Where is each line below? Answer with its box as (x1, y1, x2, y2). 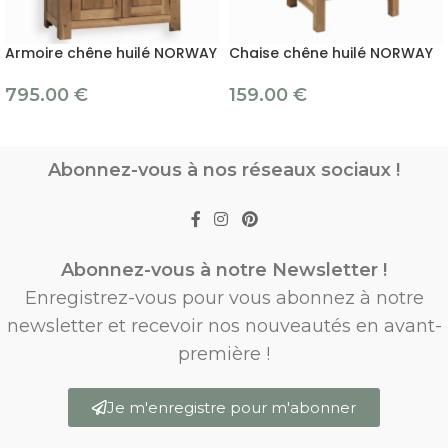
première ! (178, 342, 270, 365)
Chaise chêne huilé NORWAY (229, 43, 433, 64)
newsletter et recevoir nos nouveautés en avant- (6, 314, 442, 337)
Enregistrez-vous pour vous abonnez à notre (24, 286, 424, 309)
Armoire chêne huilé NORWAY (5, 43, 217, 64)
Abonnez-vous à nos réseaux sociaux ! (48, 159, 400, 182)
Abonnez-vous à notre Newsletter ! (61, 258, 387, 281)
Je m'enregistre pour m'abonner (107, 397, 356, 417)
